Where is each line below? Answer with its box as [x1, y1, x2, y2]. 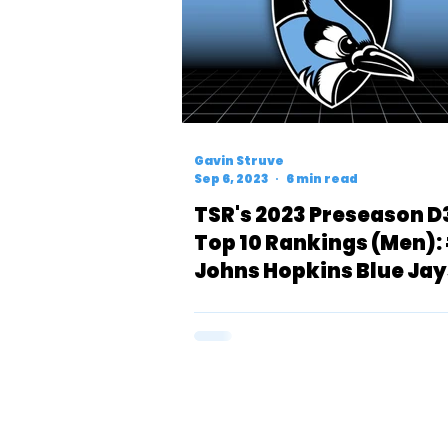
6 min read [286, 170, 358, 187]
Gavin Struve [194, 151, 284, 169]
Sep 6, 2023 [194, 170, 268, 187]
